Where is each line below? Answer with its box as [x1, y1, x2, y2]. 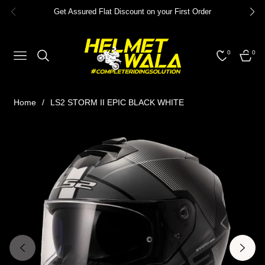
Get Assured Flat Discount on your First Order [54, 7, 211, 16]
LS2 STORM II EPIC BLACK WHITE [50, 97, 184, 107]
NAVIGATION [11, 53, 58, 64]
